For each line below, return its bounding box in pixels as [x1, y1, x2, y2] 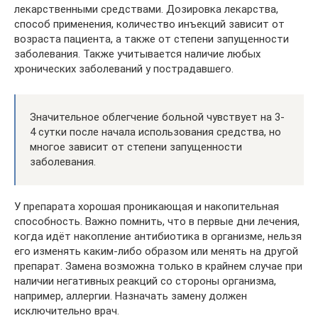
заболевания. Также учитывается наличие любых [14, 47, 261, 60]
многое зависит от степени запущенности [30, 140, 242, 153]
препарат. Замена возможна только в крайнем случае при [14, 259, 302, 273]
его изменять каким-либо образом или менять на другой [14, 244, 298, 258]
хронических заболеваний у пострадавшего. [14, 62, 234, 75]
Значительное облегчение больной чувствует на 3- [30, 110, 285, 124]
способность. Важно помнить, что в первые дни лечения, [14, 214, 300, 228]
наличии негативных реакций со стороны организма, [14, 274, 276, 287]
